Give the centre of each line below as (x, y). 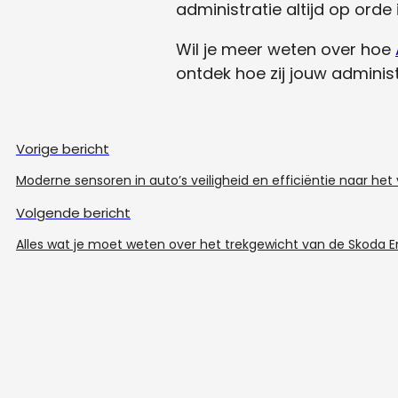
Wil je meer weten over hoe (286, 49)
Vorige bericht (63, 148)
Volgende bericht (73, 212)
